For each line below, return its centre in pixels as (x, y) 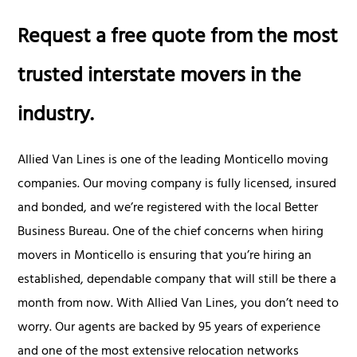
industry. (56, 116)
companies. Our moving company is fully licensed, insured (177, 184)
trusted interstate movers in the (160, 77)
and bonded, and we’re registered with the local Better (168, 208)
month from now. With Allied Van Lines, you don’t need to (178, 304)
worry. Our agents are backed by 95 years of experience (169, 328)
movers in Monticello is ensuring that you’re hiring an (165, 256)
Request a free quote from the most (178, 38)
